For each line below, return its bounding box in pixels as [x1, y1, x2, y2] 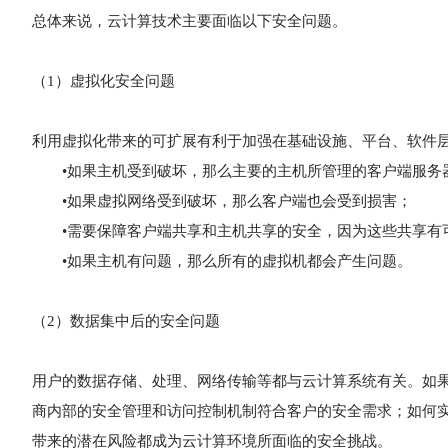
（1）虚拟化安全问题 [32, 73, 175, 89]
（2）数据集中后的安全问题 [32, 313, 220, 329]
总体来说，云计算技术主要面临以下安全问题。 [32, 13, 347, 29]
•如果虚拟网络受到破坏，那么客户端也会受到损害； [32, 193, 412, 209]
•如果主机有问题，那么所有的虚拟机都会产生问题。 [32, 253, 412, 269]
